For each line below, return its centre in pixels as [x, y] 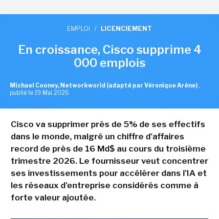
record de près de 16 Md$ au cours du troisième [108, 148]
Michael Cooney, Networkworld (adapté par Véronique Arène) [104, 85]
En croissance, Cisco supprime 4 [109, 49]
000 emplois [109, 63]
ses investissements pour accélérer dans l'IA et [109, 173]
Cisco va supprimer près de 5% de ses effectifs [108, 124]
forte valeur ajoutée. [53, 197]
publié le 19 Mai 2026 [39, 92]
